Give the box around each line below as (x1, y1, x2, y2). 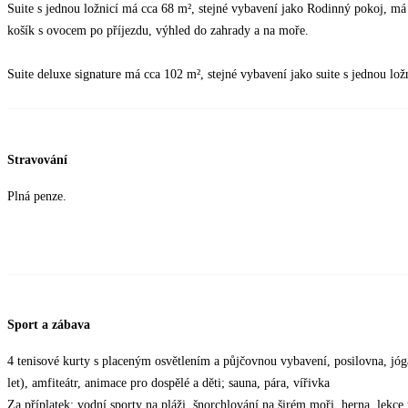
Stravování (7, 152, 67, 167)
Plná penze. (7, 189, 66, 203)
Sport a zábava (7, 318, 90, 332)
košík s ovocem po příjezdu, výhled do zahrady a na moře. (7, 24, 309, 38)
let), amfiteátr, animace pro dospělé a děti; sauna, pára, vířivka (7, 376, 330, 391)
